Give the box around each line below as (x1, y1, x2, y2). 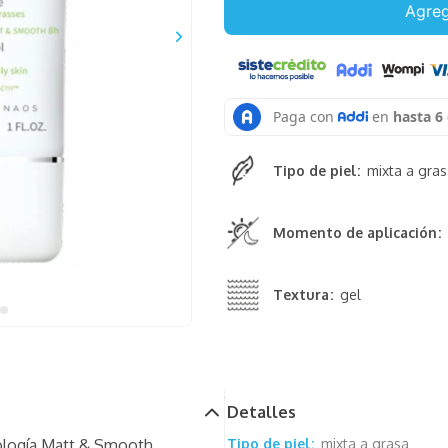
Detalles (226, 402, 296, 423)
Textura (273, 286, 329, 304)
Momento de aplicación (273, 224, 437, 242)
